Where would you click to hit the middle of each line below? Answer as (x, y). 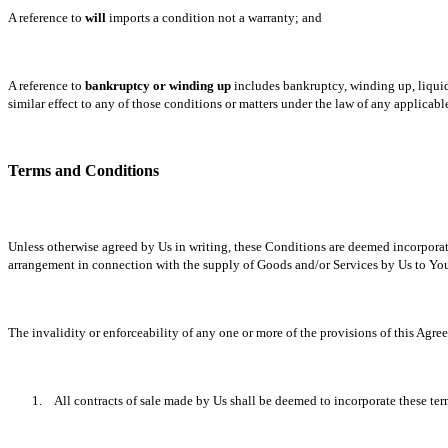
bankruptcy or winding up (158, 85)
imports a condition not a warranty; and (214, 17)
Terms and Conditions (83, 170)
